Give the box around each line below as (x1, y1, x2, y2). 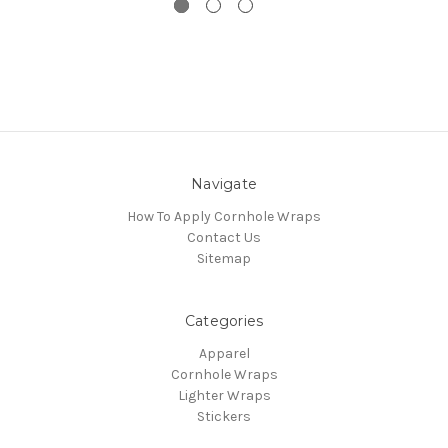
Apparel (198, 345, 250, 363)
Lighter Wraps (177, 387, 271, 405)
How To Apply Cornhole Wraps (127, 208, 321, 226)
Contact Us (187, 229, 261, 247)
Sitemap (197, 250, 251, 268)
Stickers (197, 408, 251, 426)
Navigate (191, 175, 257, 194)
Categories (184, 312, 264, 331)
